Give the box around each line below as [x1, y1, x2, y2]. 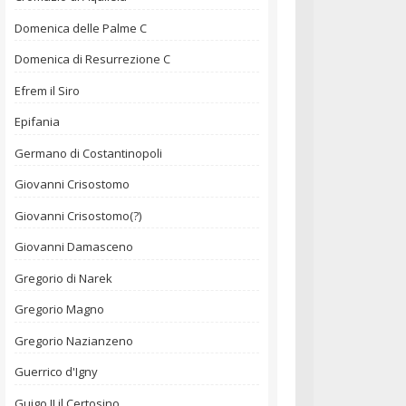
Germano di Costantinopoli [14, 144, 162, 161]
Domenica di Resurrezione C [14, 51, 170, 68]
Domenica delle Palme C [14, 19, 147, 36]
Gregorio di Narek [14, 269, 112, 286]
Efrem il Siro [14, 82, 80, 99]
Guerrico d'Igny [14, 363, 98, 381]
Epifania [14, 113, 60, 130]
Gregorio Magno [14, 301, 104, 318]
